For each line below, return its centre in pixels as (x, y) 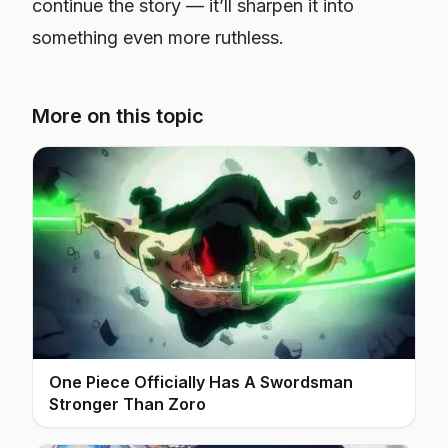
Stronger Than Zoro (127, 404)
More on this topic (118, 116)
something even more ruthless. (158, 37)
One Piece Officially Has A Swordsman (201, 382)
